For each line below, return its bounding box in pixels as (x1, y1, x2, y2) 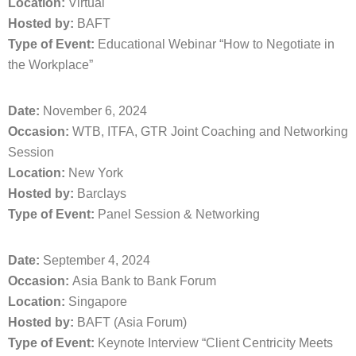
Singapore (65, 295, 127, 308)
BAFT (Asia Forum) (74, 315, 187, 329)
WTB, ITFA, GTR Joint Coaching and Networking (69, 125, 348, 138)
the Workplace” (8, 58, 93, 72)
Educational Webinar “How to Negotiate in (95, 37, 335, 51)
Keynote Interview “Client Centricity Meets (95, 336, 333, 350)
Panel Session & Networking (95, 207, 260, 221)
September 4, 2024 (40, 253, 150, 267)
